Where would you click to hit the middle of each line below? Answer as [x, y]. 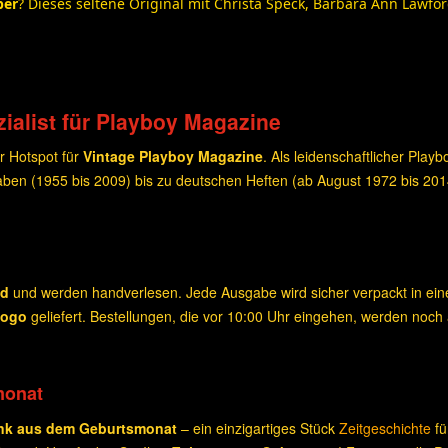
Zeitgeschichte [385, 428]
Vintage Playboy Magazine [173, 156]
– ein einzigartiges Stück [258, 428]
